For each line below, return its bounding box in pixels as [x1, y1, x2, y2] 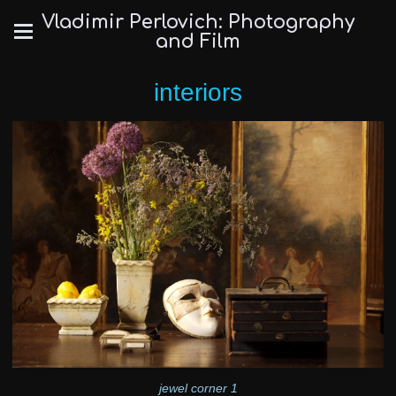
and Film [156, 31, 240, 52]
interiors [154, 79, 242, 106]
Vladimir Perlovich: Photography [42, 11, 354, 33]
